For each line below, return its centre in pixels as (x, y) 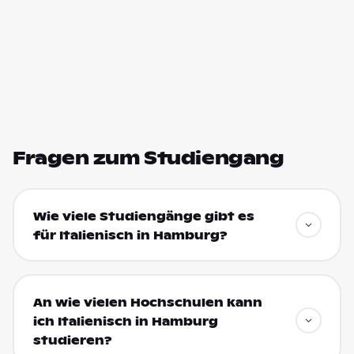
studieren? (72, 340)
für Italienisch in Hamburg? (130, 235)
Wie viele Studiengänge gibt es (143, 216)
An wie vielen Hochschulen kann (147, 302)
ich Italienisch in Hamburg (125, 321)
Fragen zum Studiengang (149, 158)
